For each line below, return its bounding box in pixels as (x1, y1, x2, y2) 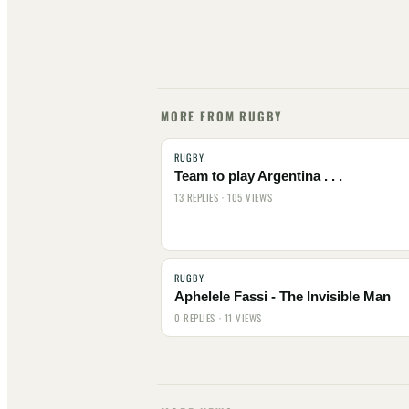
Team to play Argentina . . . (174, 169, 342, 184)
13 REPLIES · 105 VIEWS (174, 190, 273, 205)
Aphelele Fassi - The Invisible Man (174, 289, 391, 305)
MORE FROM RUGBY (161, 107, 283, 126)
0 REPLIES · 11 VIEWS (174, 310, 262, 326)
